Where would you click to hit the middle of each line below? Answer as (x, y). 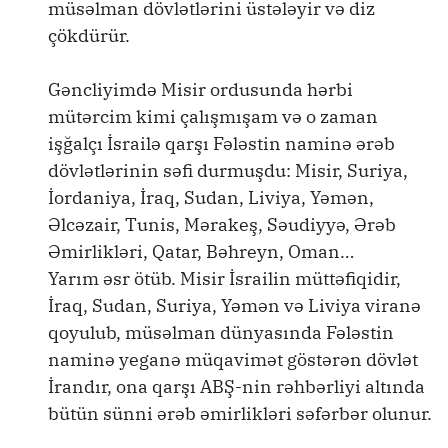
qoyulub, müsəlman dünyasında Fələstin (221, 332)
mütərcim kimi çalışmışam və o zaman (213, 116)
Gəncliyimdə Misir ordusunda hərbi (200, 89)
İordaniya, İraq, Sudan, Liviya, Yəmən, (211, 197)
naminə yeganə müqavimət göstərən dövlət (233, 359)
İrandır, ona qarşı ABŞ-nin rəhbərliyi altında (236, 386)
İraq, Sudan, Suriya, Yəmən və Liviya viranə (234, 305)
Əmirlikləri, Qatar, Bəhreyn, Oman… (201, 251)
